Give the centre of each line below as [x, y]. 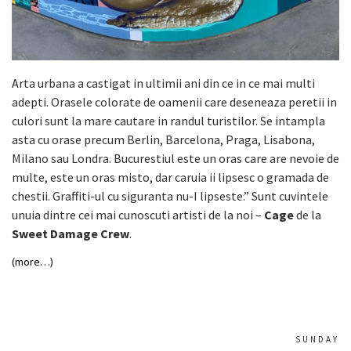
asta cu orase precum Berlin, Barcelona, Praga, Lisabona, [163, 140]
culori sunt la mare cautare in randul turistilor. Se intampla [168, 121]
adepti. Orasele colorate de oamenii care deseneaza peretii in [174, 102]
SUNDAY [317, 340]
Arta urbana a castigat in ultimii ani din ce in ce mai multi [163, 83]
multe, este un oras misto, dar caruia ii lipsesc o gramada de [170, 177]
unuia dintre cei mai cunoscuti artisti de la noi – [138, 215]
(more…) [33, 262]
